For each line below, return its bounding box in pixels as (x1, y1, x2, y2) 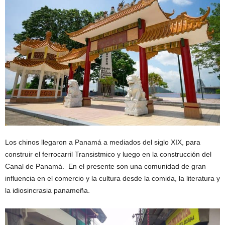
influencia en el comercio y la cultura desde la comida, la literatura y (5, 174, 220, 182)
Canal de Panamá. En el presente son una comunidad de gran (5, 162, 206, 170)
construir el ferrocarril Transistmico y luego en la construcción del (5, 150, 211, 158)
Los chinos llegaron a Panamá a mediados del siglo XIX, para (5, 138, 200, 146)
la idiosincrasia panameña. (5, 186, 90, 194)
